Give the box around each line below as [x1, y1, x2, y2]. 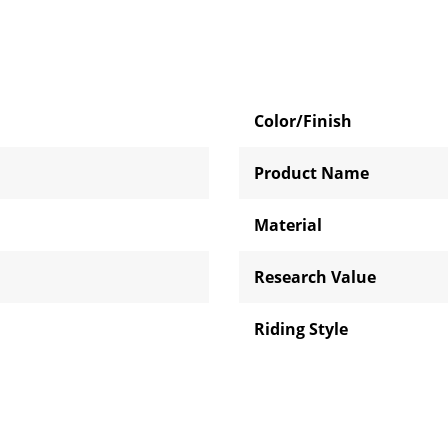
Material [254, 214, 322, 236]
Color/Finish [254, 110, 352, 132]
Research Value [254, 266, 376, 288]
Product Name [254, 162, 369, 184]
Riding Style [254, 318, 348, 340]
